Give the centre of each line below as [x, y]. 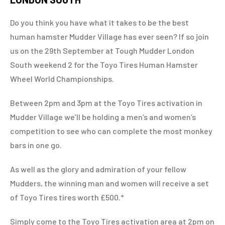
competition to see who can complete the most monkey [111, 131]
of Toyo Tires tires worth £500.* [67, 197]
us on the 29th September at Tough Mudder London [102, 50]
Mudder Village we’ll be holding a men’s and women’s [103, 117]
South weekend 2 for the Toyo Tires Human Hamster [104, 65]
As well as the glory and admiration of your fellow [98, 169]
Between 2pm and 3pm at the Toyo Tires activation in [106, 103]
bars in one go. [36, 145]
